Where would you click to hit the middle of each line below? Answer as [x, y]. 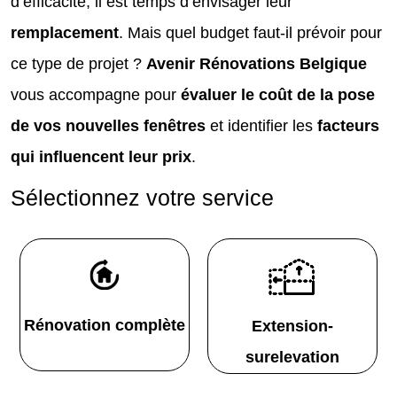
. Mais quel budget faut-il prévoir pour [250, 32]
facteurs [348, 125]
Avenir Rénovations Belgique [257, 63]
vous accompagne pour [96, 94]
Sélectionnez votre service [142, 197]
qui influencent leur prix [101, 156]
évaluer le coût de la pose [278, 94]
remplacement [65, 32]
